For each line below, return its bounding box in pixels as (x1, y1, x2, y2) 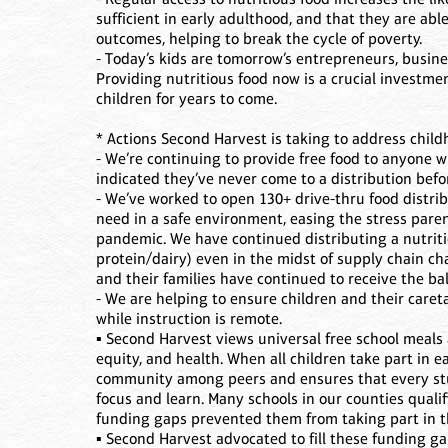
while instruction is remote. (96, 309, 282, 329)
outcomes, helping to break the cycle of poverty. (96, 29, 422, 49)
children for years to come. (96, 89, 277, 109)
